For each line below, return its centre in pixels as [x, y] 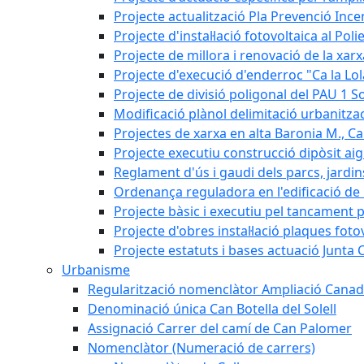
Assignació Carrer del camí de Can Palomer [220, 328]
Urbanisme [96, 270]
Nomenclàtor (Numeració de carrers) [201, 348]
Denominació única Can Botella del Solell [212, 309]
